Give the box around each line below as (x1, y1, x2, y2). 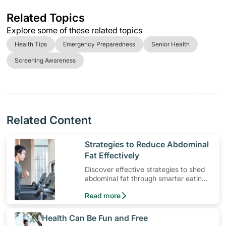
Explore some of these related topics (7, 25, 142, 35)
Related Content (7, 113, 92, 127)
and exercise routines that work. (85, 183, 195, 192)
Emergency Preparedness (63, 40, 135, 48)
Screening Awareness (15, 56, 76, 64)
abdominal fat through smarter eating (85, 174, 206, 183)
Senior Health (151, 40, 190, 48)
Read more (85, 191, 121, 200)
